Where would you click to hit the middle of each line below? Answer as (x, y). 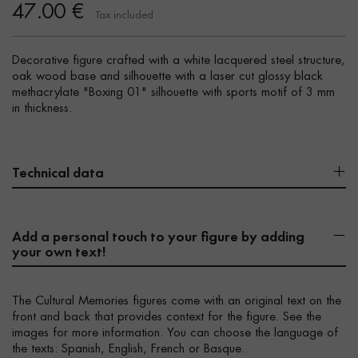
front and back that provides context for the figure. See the (167, 317)
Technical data (58, 172)
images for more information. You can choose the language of (175, 333)
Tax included (124, 15)
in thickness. (42, 109)
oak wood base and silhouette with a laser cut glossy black (167, 77)
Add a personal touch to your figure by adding (158, 236)
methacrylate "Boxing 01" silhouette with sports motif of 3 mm (173, 93)
